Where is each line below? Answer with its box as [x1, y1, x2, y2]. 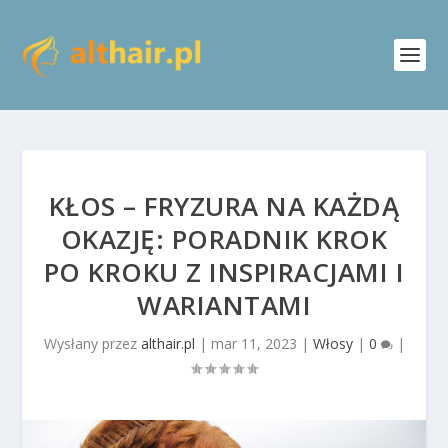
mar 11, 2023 [210, 334, 297, 353]
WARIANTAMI [137, 287, 311, 323]
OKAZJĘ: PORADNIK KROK [60, 221, 388, 257]
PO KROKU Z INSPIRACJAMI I [43, 254, 405, 290]
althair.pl [140, 334, 195, 353]
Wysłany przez [43, 334, 141, 353]
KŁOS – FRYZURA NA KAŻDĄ [48, 188, 400, 224]
